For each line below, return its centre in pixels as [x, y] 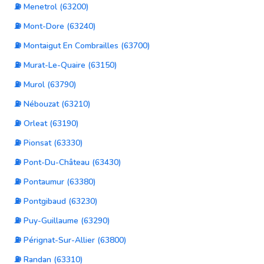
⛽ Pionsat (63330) [49, 143]
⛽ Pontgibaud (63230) [56, 201]
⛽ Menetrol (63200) [52, 7]
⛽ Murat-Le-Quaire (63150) [66, 65]
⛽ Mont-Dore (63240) [55, 26]
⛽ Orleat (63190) [47, 123]
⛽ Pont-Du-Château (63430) [68, 162]
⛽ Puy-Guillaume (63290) [62, 221]
